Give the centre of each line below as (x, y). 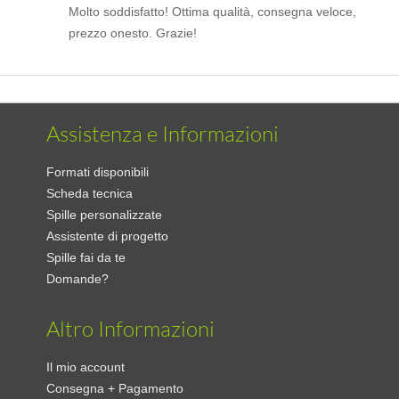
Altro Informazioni (131, 329)
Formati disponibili (98, 172)
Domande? (78, 279)
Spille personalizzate (105, 215)
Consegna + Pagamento (115, 389)
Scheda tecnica (90, 194)
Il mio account (86, 367)
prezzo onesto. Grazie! (133, 33)
